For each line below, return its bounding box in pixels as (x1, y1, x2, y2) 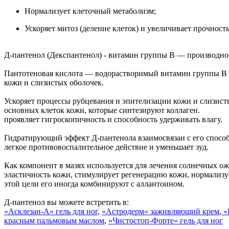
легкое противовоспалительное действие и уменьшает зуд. (4, 142, 211, 151)
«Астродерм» (102, 207, 150, 216)
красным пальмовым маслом (4, 216, 104, 225)
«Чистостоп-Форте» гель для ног (108, 216, 223, 225)
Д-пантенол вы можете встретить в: (4, 197, 129, 207)
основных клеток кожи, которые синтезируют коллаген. (4, 105, 200, 114)
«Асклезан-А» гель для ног (4, 207, 98, 216)
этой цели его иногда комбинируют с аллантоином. (4, 179, 185, 188)
